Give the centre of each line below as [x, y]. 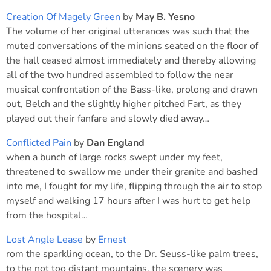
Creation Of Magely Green [63, 17]
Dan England [116, 143]
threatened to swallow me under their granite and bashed [132, 172]
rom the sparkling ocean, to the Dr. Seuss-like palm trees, [132, 254]
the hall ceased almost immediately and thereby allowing [131, 60]
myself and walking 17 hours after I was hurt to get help [128, 201]
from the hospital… [47, 215]
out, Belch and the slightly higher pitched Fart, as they [124, 104]
